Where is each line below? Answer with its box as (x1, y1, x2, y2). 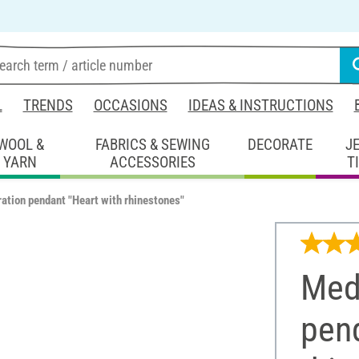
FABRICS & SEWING (95, 135, 210, 154)
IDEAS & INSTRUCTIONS (188, 96, 333, 115)
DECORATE (248, 135, 313, 154)
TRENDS (22, 96, 73, 115)
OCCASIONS (93, 96, 167, 115)
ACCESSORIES (109, 152, 196, 171)
